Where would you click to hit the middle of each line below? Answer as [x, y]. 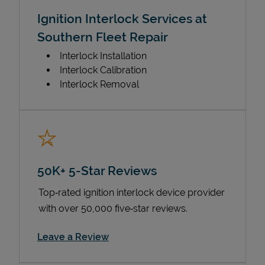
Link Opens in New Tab [160, 236]
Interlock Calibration [103, 70]
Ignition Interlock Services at [122, 18]
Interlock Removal [99, 84]
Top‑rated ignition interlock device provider [132, 192]
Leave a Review [73, 237]
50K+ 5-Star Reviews [97, 170]
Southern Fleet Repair [103, 37]
